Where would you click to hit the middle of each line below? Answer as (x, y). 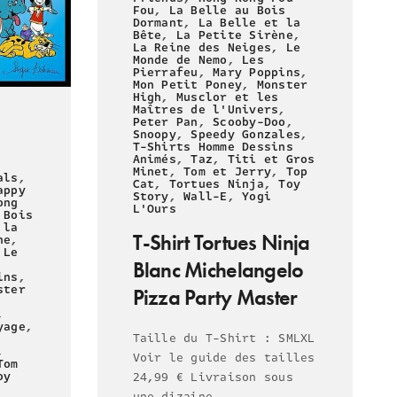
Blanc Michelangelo (218, 270)
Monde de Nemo (180, 61)
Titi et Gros (271, 160)
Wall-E (206, 197)
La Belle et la (249, 23)
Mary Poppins (257, 73)
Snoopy (154, 135)
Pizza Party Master (215, 298)
